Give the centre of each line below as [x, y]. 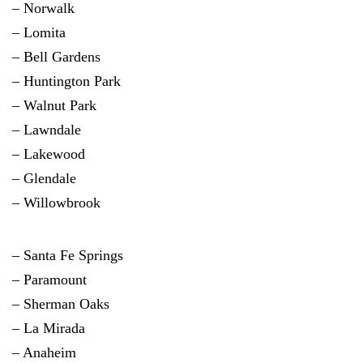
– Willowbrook [56, 203]
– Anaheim [44, 352]
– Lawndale [47, 130]
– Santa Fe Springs [68, 255]
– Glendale [44, 178]
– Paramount [49, 280]
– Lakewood [49, 154]
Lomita [45, 32]
